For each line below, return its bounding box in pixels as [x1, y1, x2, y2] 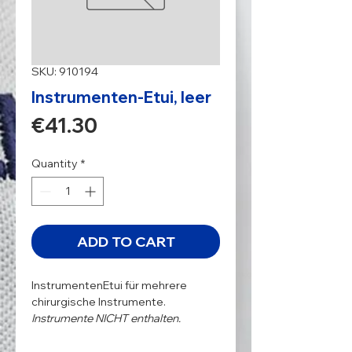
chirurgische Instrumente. [31, 294, 166, 309]
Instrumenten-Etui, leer [31, 86, 211, 107]
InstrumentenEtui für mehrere [31, 277, 187, 292]
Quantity [31, 156, 78, 170]
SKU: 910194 [31, 64, 98, 79]
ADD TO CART [76, 232, 175, 251]
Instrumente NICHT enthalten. [31, 310, 181, 325]
